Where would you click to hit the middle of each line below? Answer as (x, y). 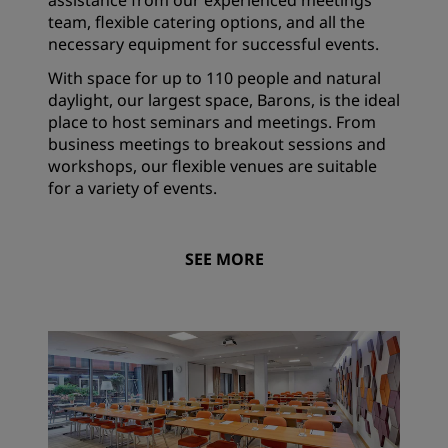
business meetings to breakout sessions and (217, 144)
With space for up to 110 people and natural (214, 78)
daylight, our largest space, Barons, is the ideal (224, 100)
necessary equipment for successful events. (213, 44)
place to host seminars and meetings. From (212, 122)
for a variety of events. (132, 188)
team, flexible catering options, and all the (206, 22)
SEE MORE (224, 259)
